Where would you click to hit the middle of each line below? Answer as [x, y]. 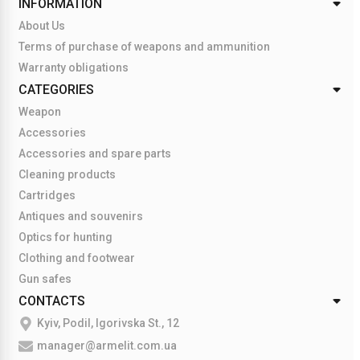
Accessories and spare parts [95, 153]
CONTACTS [52, 301]
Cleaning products [67, 174]
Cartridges [47, 195]
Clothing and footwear [77, 258]
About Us [42, 26]
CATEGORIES [56, 90]
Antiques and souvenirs [81, 216]
